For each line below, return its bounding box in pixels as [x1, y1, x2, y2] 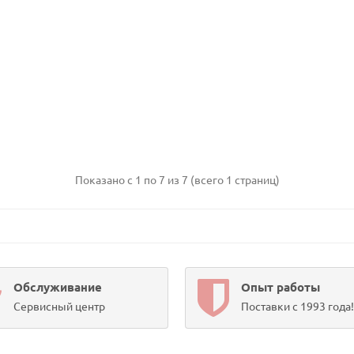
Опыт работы [240, 280, 320, 294]
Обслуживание [13, 280, 103, 294]
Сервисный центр [13, 299, 106, 313]
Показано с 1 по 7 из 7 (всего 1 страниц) [74, 173, 280, 186]
